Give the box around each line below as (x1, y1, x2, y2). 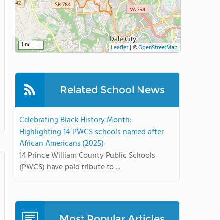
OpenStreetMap (138, 43, 178, 53)
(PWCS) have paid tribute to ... (19, 161, 120, 174)
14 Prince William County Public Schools (19, 149, 155, 162)
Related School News (59, 84, 165, 96)
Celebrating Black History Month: (19, 114, 132, 127)
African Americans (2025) (19, 137, 104, 150)
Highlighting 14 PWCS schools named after (19, 126, 164, 138)
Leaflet (111, 43, 128, 53)
